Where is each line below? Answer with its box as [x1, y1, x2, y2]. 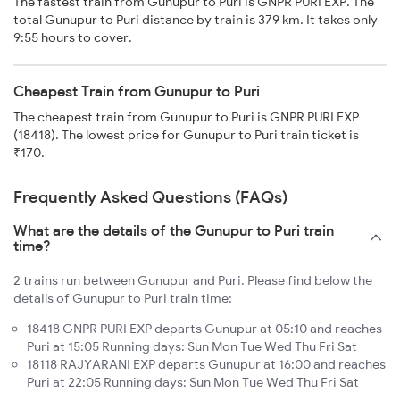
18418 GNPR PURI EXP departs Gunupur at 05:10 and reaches [27, 321, 382, 337]
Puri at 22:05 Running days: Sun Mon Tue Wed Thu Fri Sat [27, 374, 359, 391]
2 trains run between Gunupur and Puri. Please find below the [13, 272, 372, 289]
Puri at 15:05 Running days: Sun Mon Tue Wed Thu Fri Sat [27, 338, 357, 355]
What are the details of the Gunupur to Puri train [13, 221, 334, 240]
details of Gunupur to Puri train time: [13, 290, 232, 307]
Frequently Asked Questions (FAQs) [13, 187, 287, 208]
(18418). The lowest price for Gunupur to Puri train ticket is [13, 127, 359, 144]
